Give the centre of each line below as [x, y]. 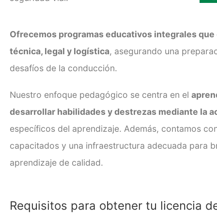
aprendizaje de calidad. [56, 162]
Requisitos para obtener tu [85, 205]
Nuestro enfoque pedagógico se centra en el [101, 94]
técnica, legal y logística [60, 51]
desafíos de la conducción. [63, 68]
